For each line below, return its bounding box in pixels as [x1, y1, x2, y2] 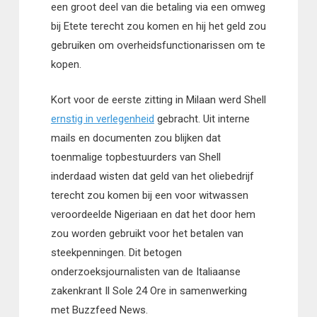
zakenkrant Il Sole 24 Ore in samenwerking [50, 284, 247, 297]
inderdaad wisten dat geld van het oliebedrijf [50, 169, 254, 183]
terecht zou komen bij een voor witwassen [50, 188, 248, 202]
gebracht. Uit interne [154, 112, 250, 125]
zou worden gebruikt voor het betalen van [50, 226, 243, 240]
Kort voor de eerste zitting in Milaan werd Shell [50, 93, 266, 106]
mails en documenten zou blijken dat [50, 131, 221, 144]
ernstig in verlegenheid [50, 112, 154, 125]
